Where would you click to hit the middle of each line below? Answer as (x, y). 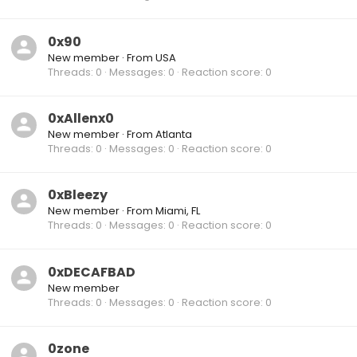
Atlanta (174, 134)
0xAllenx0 (81, 118)
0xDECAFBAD (92, 272)
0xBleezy (78, 195)
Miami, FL (178, 211)
